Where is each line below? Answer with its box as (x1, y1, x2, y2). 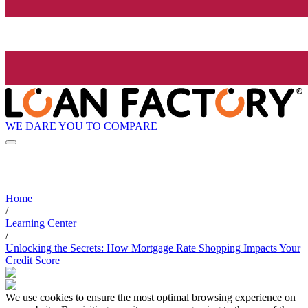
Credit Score (5, 254, 60, 267)
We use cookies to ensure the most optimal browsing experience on (5, 291, 296, 304)
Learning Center (5, 217, 76, 230)
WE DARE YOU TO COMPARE (5, 120, 157, 132)
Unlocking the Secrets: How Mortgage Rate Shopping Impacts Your (5, 242, 300, 254)
